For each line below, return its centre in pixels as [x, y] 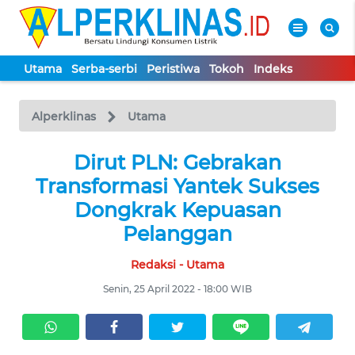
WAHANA [48, 94]
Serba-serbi [104, 69]
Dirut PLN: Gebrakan [177, 162]
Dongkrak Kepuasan [177, 210]
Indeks [273, 69]
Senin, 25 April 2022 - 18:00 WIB [177, 289]
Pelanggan [177, 234]
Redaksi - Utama [177, 265]
